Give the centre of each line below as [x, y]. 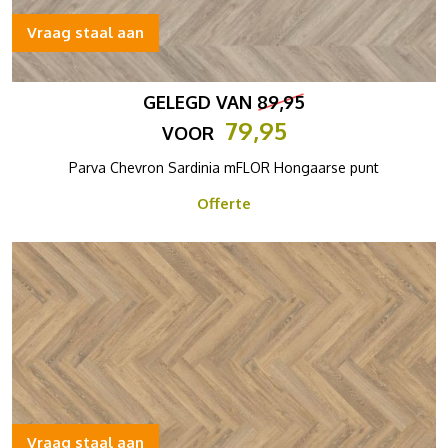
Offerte [224, 203]
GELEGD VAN [200, 102]
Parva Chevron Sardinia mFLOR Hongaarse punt [224, 167]
